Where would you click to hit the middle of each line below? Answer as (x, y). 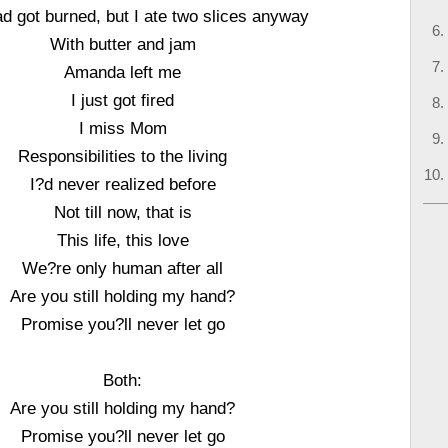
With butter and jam (122, 44)
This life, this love (122, 240)
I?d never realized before (122, 184)
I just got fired (123, 100)
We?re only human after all (123, 268)
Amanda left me (123, 72)
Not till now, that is (122, 212)
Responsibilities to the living (123, 156)
